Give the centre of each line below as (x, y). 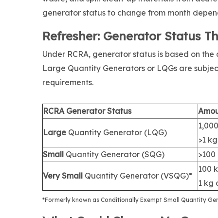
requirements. (68, 82)
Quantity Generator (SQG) (116, 154)
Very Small (63, 176)
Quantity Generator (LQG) (118, 133)
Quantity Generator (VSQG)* (138, 176)
